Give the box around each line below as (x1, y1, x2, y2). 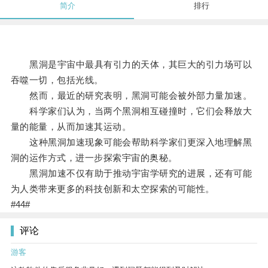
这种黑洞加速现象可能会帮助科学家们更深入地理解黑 (10, 137, 252, 148)
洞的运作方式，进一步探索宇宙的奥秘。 (10, 153, 178, 163)
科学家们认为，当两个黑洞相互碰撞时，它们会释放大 (10, 106, 252, 117)
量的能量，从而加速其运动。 (10, 121, 132, 132)
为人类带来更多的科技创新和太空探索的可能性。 (10, 184, 215, 194)
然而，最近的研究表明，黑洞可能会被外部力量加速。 (10, 90, 252, 101)
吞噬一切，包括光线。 (10, 75, 103, 86)
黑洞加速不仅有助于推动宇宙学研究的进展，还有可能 (10, 168, 252, 179)
